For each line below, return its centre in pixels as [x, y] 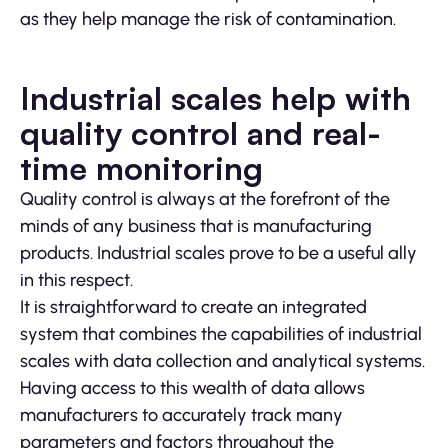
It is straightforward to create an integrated [193, 306]
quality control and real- [200, 132]
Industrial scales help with [215, 97]
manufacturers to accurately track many [181, 414]
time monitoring [141, 167]
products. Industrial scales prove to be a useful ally [218, 252]
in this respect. [76, 279]
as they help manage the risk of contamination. [208, 18]
